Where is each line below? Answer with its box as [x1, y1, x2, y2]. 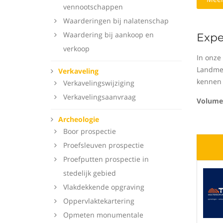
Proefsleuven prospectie [63, 140, 144, 150]
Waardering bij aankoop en [63, 30, 154, 39]
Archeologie [58, 114, 99, 124]
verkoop [63, 44, 90, 53]
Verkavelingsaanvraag [63, 92, 136, 102]
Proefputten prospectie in [63, 154, 149, 164]
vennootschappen [63, 2, 123, 11]
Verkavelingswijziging [63, 78, 134, 88]
